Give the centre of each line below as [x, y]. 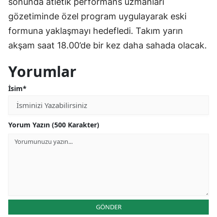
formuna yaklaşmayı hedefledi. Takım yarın [96, 31]
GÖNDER [108, 207]
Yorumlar [42, 72]
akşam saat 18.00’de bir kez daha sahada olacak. [108, 46]
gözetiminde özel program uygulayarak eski [97, 16]
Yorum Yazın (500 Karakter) [54, 125]
